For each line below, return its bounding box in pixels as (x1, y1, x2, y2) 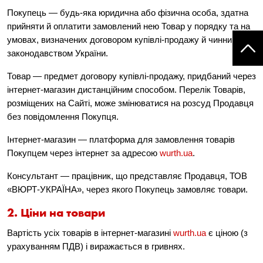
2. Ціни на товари (7, 205, 105, 220)
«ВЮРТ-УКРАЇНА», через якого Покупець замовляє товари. (7, 184, 248, 194)
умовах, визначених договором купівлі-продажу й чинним (7, 35, 238, 45)
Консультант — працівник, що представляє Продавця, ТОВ (7, 171, 247, 181)
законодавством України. (7, 48, 108, 58)
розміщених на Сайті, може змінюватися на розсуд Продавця (7, 98, 254, 108)
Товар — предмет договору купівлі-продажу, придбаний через (7, 71, 256, 81)
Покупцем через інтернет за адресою (7, 148, 160, 158)
